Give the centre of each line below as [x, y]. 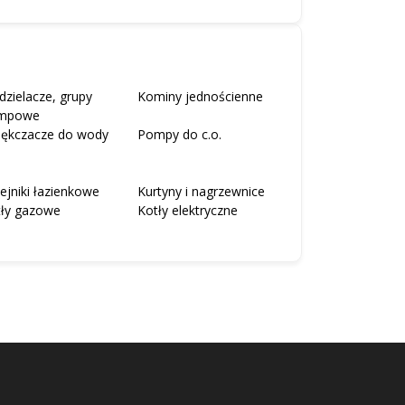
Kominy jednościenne [200, 96]
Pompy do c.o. [179, 134]
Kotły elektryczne [187, 210]
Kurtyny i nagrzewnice [201, 191]
